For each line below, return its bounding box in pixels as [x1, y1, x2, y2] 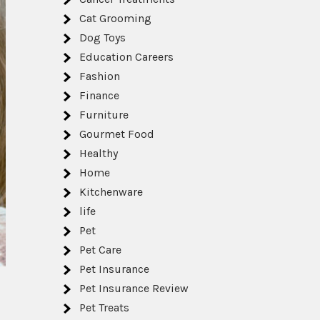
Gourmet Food [79, 127, 154, 141]
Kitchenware [79, 185, 143, 199]
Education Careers [79, 50, 174, 64]
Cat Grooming [79, 11, 151, 25]
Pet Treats [79, 301, 129, 314]
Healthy [79, 146, 118, 160]
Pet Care [79, 243, 121, 256]
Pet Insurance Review [79, 281, 189, 295]
